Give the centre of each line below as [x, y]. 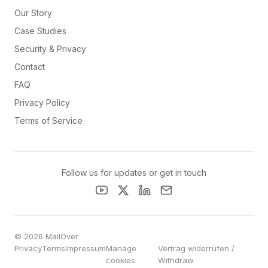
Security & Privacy [50, 49]
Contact [30, 67]
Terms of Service [48, 121]
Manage [121, 248]
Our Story [33, 13]
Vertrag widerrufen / [196, 248]
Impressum [86, 248]
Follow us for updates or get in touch [134, 173]
